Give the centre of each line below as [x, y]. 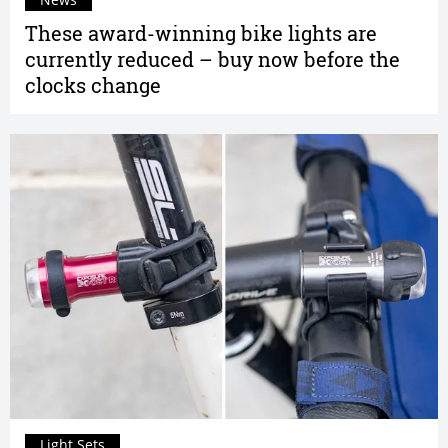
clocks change [93, 85]
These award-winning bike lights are [201, 33]
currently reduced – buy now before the [212, 59]
